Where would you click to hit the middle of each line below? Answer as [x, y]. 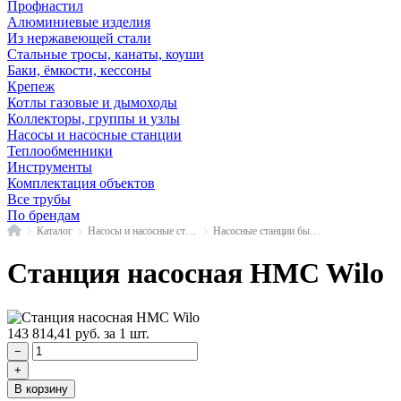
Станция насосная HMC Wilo [196, 273]
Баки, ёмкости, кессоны [79, 70]
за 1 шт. [127, 333]
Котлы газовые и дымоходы [92, 102]
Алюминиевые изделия [79, 22]
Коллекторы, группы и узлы [94, 119]
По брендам [43, 215]
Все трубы [39, 199]
